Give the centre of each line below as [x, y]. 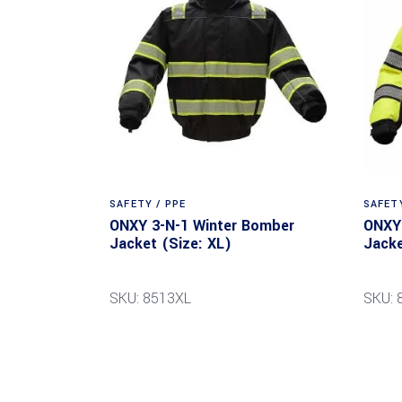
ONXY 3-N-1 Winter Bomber [202, 225]
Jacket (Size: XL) [170, 243]
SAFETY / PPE [148, 204]
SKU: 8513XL [150, 298]
